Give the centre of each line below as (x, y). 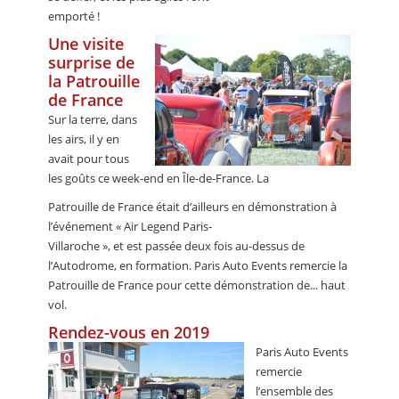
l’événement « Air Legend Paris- (130, 227)
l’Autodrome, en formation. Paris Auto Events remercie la (198, 266)
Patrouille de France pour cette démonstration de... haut (197, 285)
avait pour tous (89, 159)
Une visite (86, 44)
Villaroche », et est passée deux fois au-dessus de (176, 246)
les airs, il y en (84, 139)
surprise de (91, 63)
